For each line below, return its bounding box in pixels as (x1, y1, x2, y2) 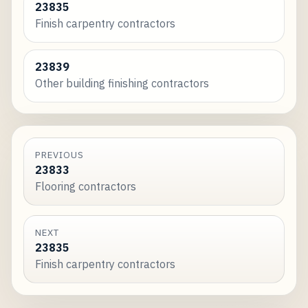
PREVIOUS (34, 148, 85, 162)
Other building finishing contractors (34, 76, 209, 91)
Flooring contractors (34, 179, 136, 194)
